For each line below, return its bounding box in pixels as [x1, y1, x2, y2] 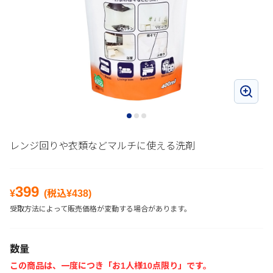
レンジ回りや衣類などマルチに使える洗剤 [10, 141, 195, 151]
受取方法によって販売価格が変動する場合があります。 [10, 205, 191, 213]
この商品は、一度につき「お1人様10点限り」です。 [10, 261, 211, 271]
